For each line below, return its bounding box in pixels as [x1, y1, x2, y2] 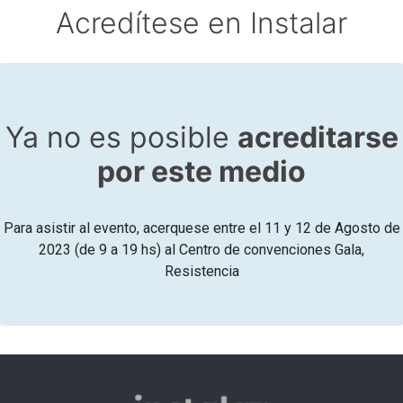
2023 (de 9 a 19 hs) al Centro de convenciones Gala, [39, 241, 364, 259]
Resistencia [164, 263, 239, 281]
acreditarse [237, 120, 399, 156]
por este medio [97, 154, 306, 190]
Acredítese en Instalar [55, 4, 347, 40]
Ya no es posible [4, 120, 237, 156]
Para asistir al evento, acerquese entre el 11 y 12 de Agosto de [3, 219, 400, 237]
